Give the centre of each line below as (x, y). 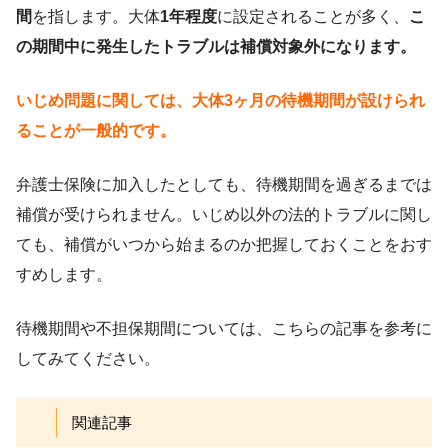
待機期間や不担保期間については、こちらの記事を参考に (224, 328)
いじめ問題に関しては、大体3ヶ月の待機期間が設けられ (220, 100)
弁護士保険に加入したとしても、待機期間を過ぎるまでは (224, 184)
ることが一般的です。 (96, 130)
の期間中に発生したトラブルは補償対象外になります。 (216, 46)
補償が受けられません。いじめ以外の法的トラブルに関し (224, 214)
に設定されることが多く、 (313, 16)
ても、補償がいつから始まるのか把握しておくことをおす (224, 244)
